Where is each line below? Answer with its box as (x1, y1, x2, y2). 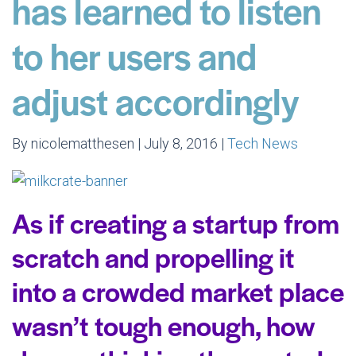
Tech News (227, 135, 298, 152)
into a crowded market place (12, 271, 344, 310)
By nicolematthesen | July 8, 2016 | (12, 135, 227, 152)
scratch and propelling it (12, 237, 295, 276)
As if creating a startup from (12, 203, 339, 242)
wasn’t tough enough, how (12, 305, 315, 344)
